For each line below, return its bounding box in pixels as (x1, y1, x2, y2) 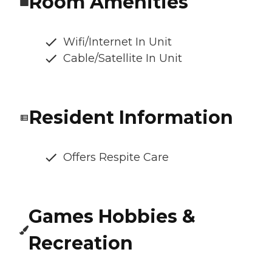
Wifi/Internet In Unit (63, 35, 172, 49)
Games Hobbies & (29, 205, 196, 228)
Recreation (29, 232, 134, 255)
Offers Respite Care (63, 151, 169, 165)
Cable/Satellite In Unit (63, 52, 182, 66)
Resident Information (29, 106, 233, 129)
